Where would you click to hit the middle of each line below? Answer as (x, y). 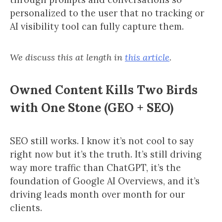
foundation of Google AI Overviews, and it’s (105, 181)
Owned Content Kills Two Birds (104, 90)
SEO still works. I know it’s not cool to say (102, 141)
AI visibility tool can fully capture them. (97, 27)
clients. (26, 208)
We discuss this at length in (67, 57)
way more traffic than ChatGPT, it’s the (95, 168)
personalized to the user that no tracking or (107, 13)
